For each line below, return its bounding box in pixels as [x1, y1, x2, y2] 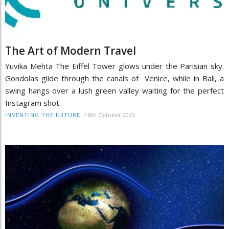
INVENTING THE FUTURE [5, 112, 80, 119]
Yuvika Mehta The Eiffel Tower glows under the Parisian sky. [5, 61, 224, 71]
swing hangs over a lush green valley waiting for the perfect [5, 85, 224, 96]
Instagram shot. [5, 98, 61, 108]
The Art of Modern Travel [5, 43, 136, 58]
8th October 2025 [88, 111, 135, 119]
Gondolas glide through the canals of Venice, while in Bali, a [5, 73, 224, 83]
